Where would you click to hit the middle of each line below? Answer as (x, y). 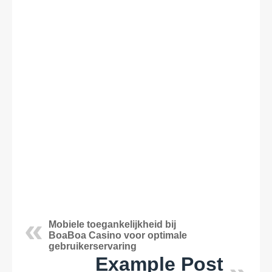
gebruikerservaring (93, 246)
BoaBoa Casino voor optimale (118, 235)
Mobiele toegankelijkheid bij (112, 224)
